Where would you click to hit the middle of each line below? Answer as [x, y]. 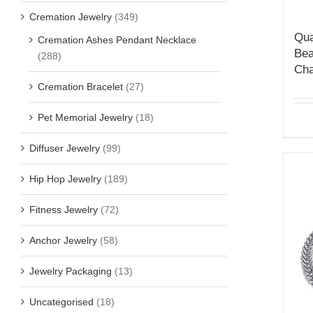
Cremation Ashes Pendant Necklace [117, 39]
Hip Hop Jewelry [65, 179]
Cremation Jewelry [71, 16]
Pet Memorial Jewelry [85, 117]
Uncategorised [61, 301]
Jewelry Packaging [71, 271]
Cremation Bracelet [80, 86]
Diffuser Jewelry [65, 148]
